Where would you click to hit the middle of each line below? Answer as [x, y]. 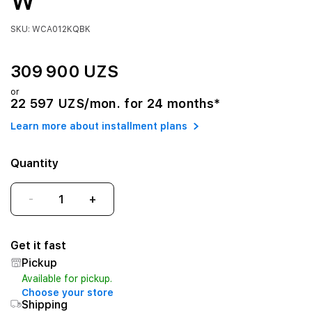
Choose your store [67, 292]
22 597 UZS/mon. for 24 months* [115, 103]
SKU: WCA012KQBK [50, 29]
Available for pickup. [67, 279]
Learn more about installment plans [99, 126]
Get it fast [38, 245]
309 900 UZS [64, 71]
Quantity [34, 163]
